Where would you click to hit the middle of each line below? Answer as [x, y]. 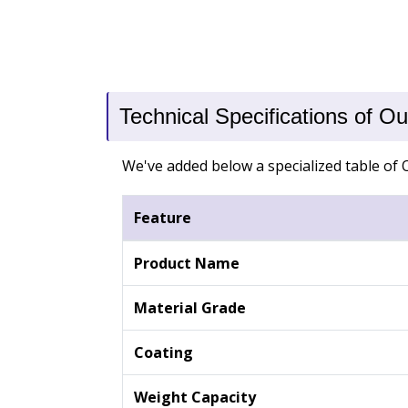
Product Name [186, 264]
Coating [163, 353]
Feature [162, 218]
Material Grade [189, 308]
